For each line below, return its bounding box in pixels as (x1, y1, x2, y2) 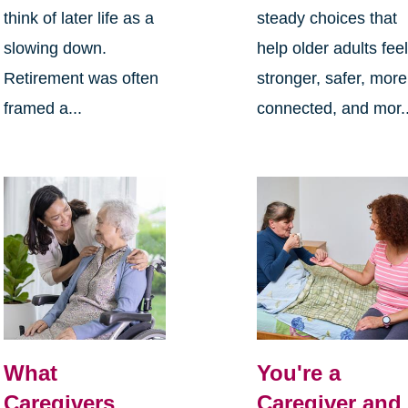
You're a (257, 361, 342, 386)
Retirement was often (3, 69, 158, 88)
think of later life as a (3, 9, 154, 28)
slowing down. (3, 39, 107, 58)
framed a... (3, 99, 82, 118)
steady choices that (257, 9, 398, 28)
